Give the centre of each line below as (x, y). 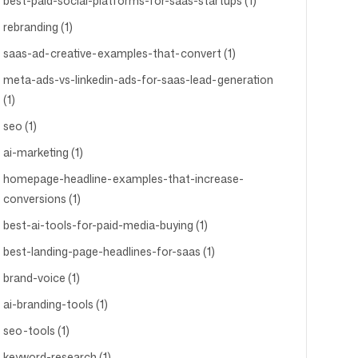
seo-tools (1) (36, 330)
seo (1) (20, 126)
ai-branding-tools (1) (55, 304)
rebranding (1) (38, 27)
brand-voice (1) (41, 278)
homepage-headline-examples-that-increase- (123, 179)
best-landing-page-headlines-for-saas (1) (109, 251)
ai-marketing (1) (43, 152)
